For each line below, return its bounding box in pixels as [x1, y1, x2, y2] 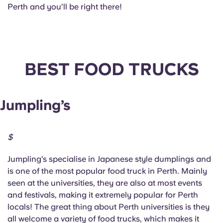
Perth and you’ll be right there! [7, 2, 122, 12]
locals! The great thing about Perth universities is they [7, 202, 210, 212]
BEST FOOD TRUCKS [24, 59, 199, 80]
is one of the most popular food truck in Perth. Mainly [7, 166, 207, 176]
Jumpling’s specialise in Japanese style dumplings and [7, 154, 211, 164]
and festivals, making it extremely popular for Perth [7, 190, 198, 200]
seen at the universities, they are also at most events [7, 178, 202, 188]
